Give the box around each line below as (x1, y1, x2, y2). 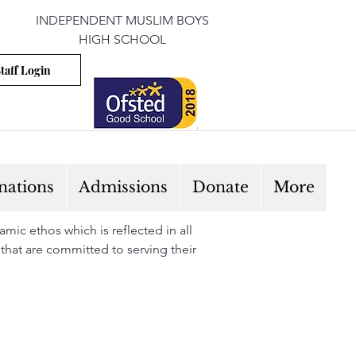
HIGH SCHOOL (79, 32, 166, 47)
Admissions (79, 178, 168, 196)
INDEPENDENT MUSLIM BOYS (36, 13, 209, 28)
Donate (192, 178, 249, 196)
